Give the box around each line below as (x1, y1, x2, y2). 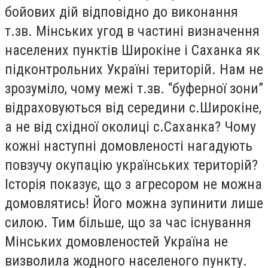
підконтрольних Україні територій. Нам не (5, 60, 263, 78)
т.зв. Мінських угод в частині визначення (5, 22, 260, 39)
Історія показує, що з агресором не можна (5, 175, 262, 193)
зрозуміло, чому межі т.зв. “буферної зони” (5, 80, 263, 97)
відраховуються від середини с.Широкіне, (5, 99, 261, 116)
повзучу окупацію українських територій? (5, 156, 258, 173)
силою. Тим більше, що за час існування (5, 214, 251, 231)
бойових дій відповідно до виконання (5, 3, 238, 20)
